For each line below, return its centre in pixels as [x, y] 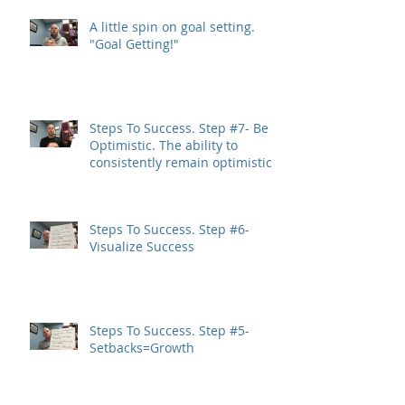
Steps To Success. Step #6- [144, 229]
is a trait [114, 179]
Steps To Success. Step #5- [144, 330]
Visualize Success [142, 246]
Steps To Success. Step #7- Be [144, 127]
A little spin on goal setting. [172, 26]
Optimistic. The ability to [124, 145]
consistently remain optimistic [181, 162]
